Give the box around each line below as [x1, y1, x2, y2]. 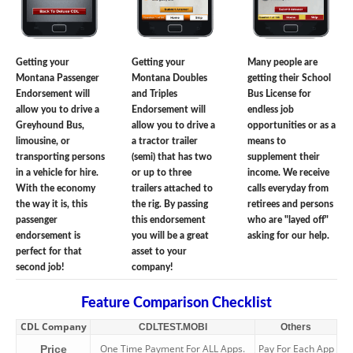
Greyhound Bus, [16, 121, 84, 131]
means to [247, 136, 286, 147]
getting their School [247, 73, 331, 84]
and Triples [131, 89, 177, 99]
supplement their [247, 152, 320, 162]
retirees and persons [247, 199, 333, 210]
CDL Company [20, 320, 87, 334]
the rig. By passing [131, 199, 208, 210]
